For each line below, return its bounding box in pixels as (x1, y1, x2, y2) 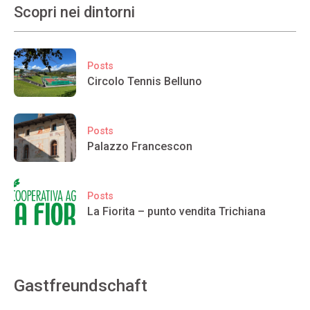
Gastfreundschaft (14, 276, 147, 295)
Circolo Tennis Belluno (87, 74, 202, 88)
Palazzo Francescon (87, 139, 192, 153)
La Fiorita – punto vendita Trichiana (87, 204, 266, 218)
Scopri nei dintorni (14, 3, 135, 21)
